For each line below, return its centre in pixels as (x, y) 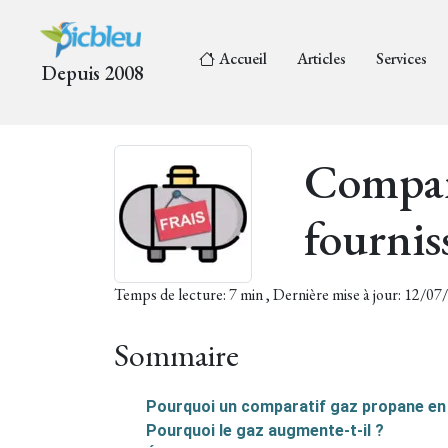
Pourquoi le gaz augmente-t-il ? (265, 431)
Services (401, 58)
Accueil (243, 58)
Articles (321, 58)
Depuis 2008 (93, 73)
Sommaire (176, 355)
